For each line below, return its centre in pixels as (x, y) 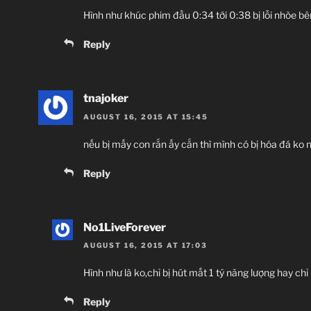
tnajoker (106, 99)
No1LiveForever (125, 227)
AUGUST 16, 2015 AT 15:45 (146, 116)
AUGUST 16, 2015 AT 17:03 (145, 245)
